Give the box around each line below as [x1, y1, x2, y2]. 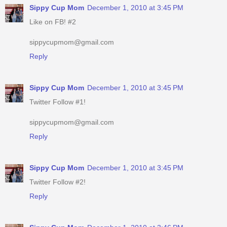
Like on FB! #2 [29, 18, 76, 26]
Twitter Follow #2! [29, 178, 86, 186]
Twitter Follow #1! [29, 98, 86, 106]
